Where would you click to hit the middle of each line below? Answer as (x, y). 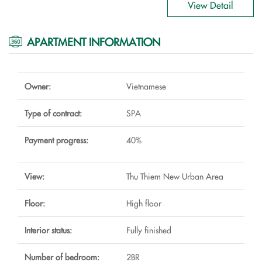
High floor (144, 203)
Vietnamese (171, 86)
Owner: (38, 86)
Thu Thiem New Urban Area (175, 176)
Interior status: (48, 230)
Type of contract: (53, 113)
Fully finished (149, 230)
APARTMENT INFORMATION (94, 42)
